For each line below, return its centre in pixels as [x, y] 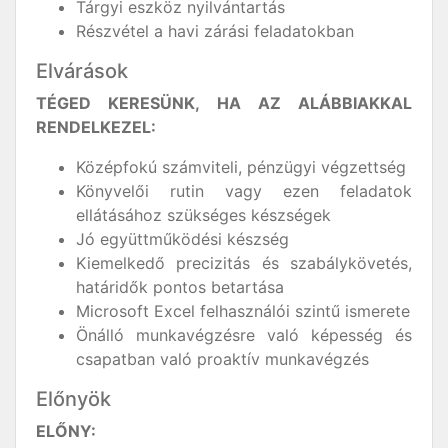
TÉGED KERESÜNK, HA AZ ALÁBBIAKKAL [224, 103]
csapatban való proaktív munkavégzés [222, 359]
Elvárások [82, 71]
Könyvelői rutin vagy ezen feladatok [244, 191]
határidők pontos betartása [180, 287]
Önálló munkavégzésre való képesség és [244, 335]
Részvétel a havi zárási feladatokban [215, 31]
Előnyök [73, 399]
